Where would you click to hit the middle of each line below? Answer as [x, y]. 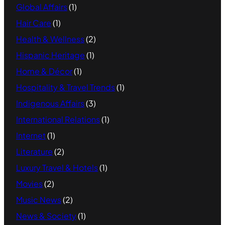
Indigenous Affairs [50, 103]
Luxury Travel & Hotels [57, 167]
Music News [39, 199]
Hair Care [34, 23]
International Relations [58, 119]
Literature [34, 151]
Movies [29, 183]
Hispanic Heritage [50, 55]
